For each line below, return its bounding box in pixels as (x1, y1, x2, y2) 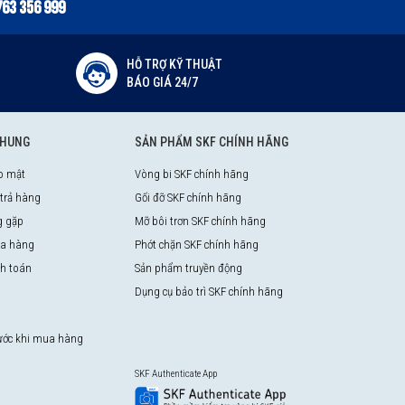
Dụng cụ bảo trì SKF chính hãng (134, 285, 283, 299)
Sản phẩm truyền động (134, 261, 242, 276)
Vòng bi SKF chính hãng (134, 167, 249, 182)
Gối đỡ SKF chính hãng (134, 191, 241, 205)
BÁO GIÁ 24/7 (126, 75, 198, 90)
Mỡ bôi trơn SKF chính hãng (134, 214, 266, 229)
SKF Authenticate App (134, 368, 217, 381)
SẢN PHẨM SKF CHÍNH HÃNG (134, 135, 288, 150)
